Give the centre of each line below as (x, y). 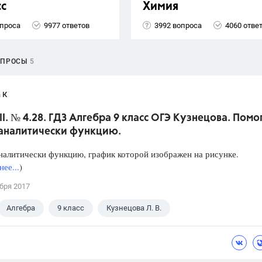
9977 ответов (67, 25)
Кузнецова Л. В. (134, 208)
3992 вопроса (178, 25)
